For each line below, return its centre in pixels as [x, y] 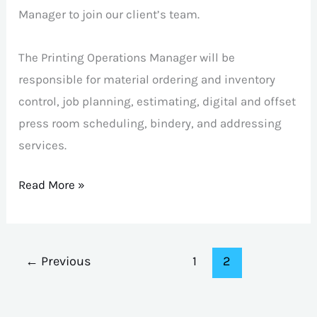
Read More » [52, 185]
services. [43, 145]
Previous [65, 261]
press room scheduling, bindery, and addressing [150, 123]
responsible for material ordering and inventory [147, 79]
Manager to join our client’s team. [109, 15]
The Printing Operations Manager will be [127, 57]
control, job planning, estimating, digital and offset [157, 101]
